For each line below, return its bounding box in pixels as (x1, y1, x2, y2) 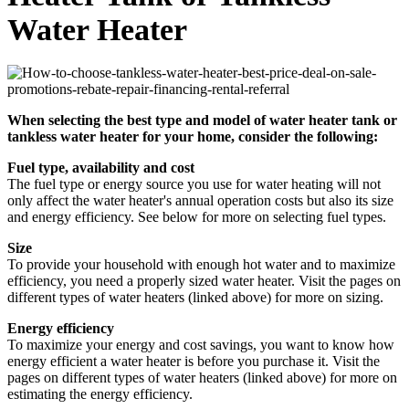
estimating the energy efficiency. (7, 386, 193, 403)
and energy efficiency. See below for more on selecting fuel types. (7, 209, 386, 225)
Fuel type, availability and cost (7, 160, 194, 176)
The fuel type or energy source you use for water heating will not (7, 176, 381, 193)
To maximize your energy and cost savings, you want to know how (7, 337, 394, 353)
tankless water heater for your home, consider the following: (7, 129, 378, 145)
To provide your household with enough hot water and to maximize (7, 257, 395, 273)
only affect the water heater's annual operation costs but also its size (7, 193, 393, 209)
